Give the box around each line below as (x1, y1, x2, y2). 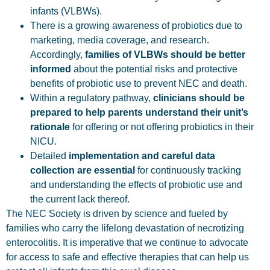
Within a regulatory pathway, (30, 93, 153, 104)
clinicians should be (153, 93, 245, 104)
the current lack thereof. (30, 194, 130, 205)
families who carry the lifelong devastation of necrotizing (6, 223, 244, 234)
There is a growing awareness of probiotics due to (30, 20, 242, 31)
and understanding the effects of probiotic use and (30, 180, 242, 190)
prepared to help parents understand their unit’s (30, 107, 248, 118)
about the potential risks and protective (71, 64, 237, 75)
